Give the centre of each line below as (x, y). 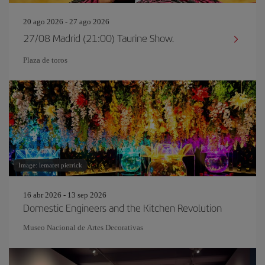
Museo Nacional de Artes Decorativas (83, 227)
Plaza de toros (45, 60)
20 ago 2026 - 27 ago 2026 (66, 22)
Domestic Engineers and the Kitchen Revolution (122, 208)
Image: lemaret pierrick (50, 165)
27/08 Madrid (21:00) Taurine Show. (98, 38)
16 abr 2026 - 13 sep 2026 (65, 195)
